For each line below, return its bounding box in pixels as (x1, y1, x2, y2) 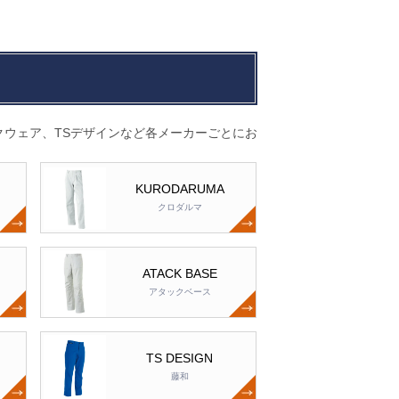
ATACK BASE (142, 266, 217, 281)
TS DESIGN (146, 351, 213, 366)
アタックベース (148, 287, 211, 297)
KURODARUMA (134, 182, 224, 197)
